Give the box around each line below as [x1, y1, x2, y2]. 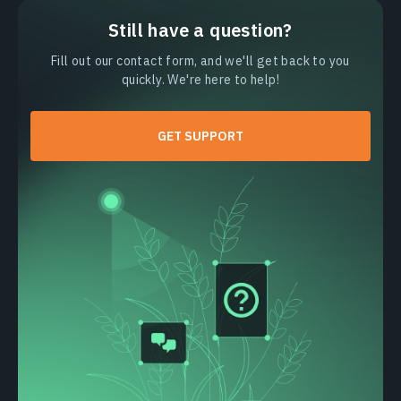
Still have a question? [108, 17, 293, 42]
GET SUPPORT [158, 127, 243, 144]
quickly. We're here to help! [121, 71, 280, 88]
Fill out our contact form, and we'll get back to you [51, 52, 350, 69]
